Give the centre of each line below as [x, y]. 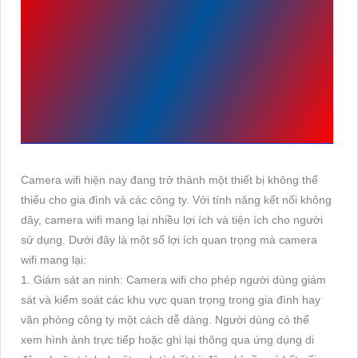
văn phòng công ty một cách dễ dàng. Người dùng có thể [165, 320]
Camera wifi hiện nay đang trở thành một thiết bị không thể [169, 180]
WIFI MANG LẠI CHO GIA [173, 48]
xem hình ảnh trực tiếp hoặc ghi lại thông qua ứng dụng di [167, 340]
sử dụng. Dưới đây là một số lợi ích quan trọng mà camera [169, 240]
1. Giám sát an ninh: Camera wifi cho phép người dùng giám [173, 280]
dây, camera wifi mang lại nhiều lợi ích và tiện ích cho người [172, 220]
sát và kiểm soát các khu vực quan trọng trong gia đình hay [171, 300]
